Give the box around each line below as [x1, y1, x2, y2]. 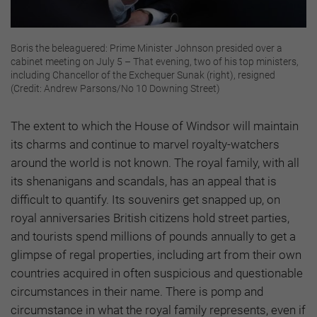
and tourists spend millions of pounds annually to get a [11, 229, 296, 243]
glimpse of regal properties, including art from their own [11, 247, 301, 262]
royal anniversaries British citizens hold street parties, [11, 210, 289, 225]
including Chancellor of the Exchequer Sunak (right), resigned [11, 69, 275, 81]
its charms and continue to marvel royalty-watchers [11, 137, 279, 151]
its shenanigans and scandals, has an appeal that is [11, 173, 277, 188]
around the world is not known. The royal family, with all [11, 155, 299, 170]
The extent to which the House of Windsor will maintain [11, 118, 299, 133]
